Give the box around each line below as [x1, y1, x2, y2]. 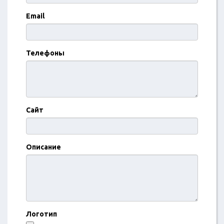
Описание [26, 143, 61, 151]
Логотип [26, 210, 57, 218]
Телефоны [26, 49, 65, 57]
